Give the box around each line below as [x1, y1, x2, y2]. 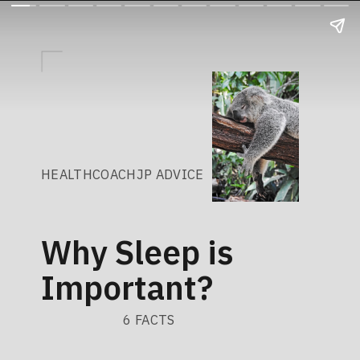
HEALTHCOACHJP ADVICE [41, 165, 204, 182]
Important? [41, 266, 214, 309]
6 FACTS [123, 311, 175, 329]
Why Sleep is [41, 231, 235, 273]
